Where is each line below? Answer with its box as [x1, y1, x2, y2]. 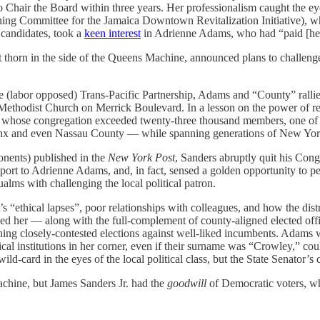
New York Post [105, 151, 175, 164]
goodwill [167, 276, 206, 289]
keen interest [84, 26, 141, 39]
